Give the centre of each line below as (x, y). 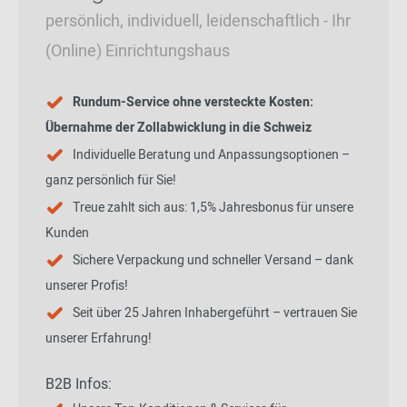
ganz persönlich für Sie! (111, 180)
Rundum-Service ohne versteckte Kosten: (193, 102)
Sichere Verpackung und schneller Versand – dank (213, 260)
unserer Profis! (87, 286)
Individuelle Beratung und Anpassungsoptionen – (211, 155)
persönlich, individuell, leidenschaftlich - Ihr (198, 21)
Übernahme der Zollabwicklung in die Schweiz (179, 128)
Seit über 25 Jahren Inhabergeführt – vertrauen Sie (215, 313)
